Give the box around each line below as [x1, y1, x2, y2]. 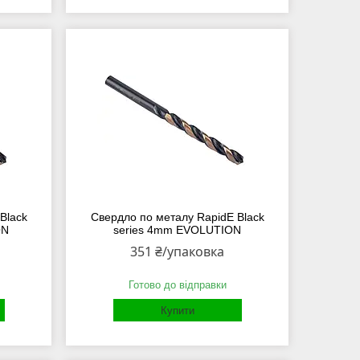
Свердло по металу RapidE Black [90, 211, 264, 224]
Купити [160, 305, 194, 317]
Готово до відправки [128, 279, 227, 292]
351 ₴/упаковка [130, 243, 225, 261]
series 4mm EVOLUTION [113, 223, 242, 237]
